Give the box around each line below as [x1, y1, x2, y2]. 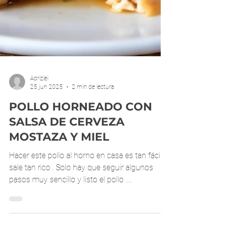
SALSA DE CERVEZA [9, 181, 125, 195]
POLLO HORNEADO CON [9, 166, 152, 180]
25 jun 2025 [30, 149, 63, 157]
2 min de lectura [72, 149, 114, 157]
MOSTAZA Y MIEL [9, 196, 109, 210]
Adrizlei [30, 141, 48, 148]
